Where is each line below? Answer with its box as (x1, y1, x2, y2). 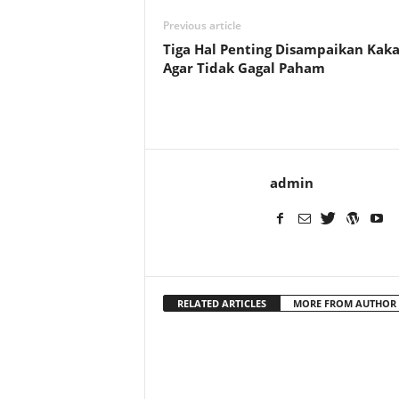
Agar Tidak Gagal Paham (162, 59, 325, 77)
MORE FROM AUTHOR (292, 297, 396, 310)
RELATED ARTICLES (176, 297, 266, 310)
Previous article (162, 18, 241, 33)
